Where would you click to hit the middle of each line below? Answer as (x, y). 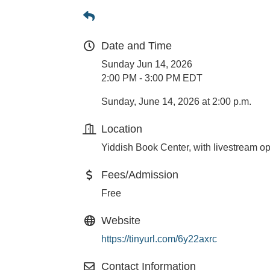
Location (122, 129)
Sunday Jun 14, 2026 (147, 64)
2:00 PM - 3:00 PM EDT (152, 78)
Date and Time (137, 46)
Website (121, 221)
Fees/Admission (140, 175)
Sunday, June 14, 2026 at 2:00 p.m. (176, 102)
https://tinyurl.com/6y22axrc (159, 239)
